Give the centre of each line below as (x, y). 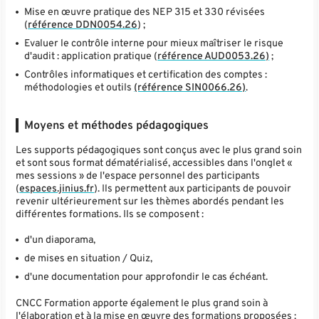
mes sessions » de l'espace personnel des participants (138, 176)
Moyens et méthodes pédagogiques (117, 126)
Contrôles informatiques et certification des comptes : (146, 74)
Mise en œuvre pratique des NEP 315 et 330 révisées (145, 12)
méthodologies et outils (79, 87)
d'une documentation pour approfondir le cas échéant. (146, 277)
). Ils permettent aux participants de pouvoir (193, 189)
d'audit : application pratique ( (91, 56)
